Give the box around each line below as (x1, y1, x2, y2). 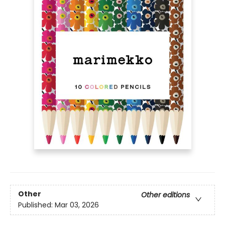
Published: (18, 200, 55, 210)
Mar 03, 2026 (55, 200, 99, 210)
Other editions (141, 190, 190, 200)
